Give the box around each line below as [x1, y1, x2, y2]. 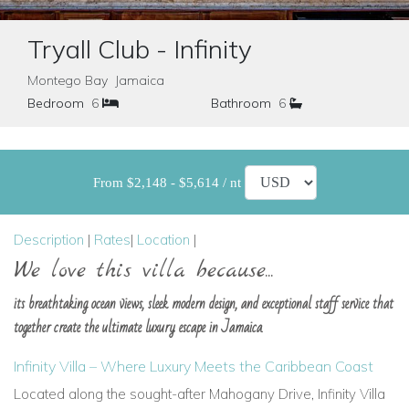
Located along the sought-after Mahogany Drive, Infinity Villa [14, 385, 385, 403]
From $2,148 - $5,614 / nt [92, 174, 245, 190]
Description [14, 231, 84, 248]
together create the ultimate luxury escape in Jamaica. [14, 314, 264, 341]
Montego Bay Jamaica [27, 72, 164, 89]
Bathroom [210, 95, 271, 111]
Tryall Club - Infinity [27, 33, 252, 65]
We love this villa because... [14, 257, 274, 286]
